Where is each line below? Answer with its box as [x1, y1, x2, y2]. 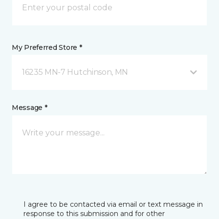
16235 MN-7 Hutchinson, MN [22, 67, 128, 77]
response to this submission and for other [23, 209, 165, 218]
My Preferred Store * [12, 43, 82, 52]
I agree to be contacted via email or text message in [23, 199, 203, 209]
